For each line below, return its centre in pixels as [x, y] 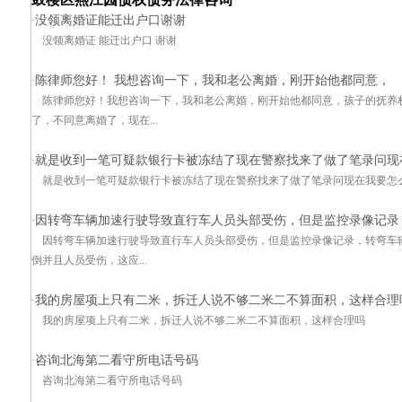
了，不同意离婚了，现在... [95, 120]
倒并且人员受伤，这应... [89, 260]
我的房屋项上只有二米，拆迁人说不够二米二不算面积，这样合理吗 [204, 320]
